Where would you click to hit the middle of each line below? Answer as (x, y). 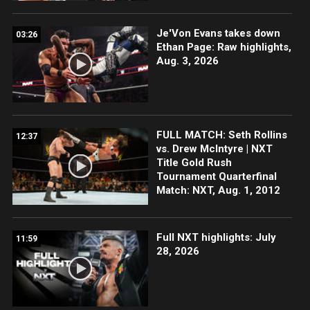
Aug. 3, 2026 (187, 61)
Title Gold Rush (194, 163)
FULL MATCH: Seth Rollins (221, 135)
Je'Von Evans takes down (218, 34)
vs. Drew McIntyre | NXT (214, 149)
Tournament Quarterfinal (216, 177)
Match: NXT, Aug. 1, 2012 (218, 191)
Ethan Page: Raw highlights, (224, 47)
